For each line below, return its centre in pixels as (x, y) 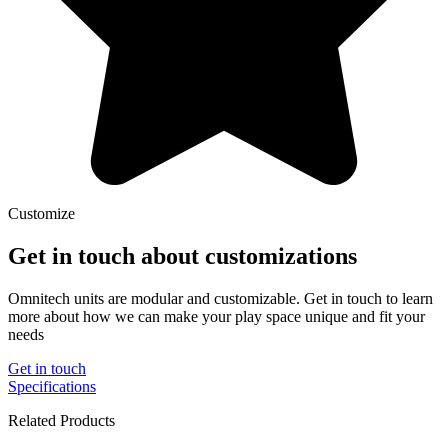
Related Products (61, 420)
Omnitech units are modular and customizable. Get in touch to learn (220, 298)
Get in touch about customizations (182, 255)
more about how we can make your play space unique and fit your (216, 316)
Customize (41, 213)
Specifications (52, 386)
